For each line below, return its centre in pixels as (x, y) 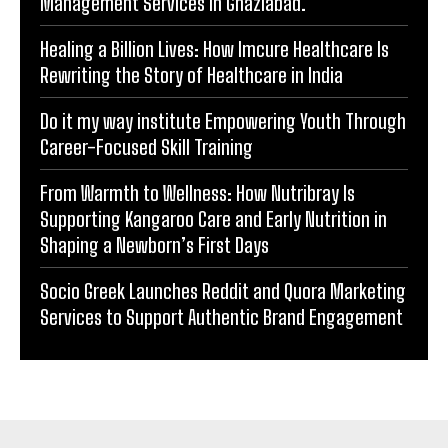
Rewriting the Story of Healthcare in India (191, 74)
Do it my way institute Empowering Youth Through (223, 120)
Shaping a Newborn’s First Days (154, 244)
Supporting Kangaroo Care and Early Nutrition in (213, 218)
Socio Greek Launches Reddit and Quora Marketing (223, 290)
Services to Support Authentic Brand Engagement (221, 316)
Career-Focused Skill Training (146, 146)
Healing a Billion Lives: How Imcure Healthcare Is (214, 48)
